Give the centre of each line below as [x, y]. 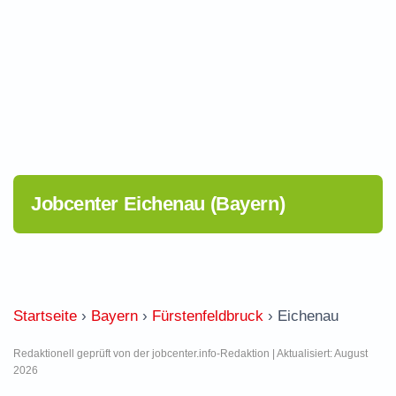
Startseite [45, 316]
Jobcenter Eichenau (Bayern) [158, 204]
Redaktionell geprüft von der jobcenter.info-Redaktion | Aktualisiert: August [190, 354]
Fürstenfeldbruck [208, 316]
